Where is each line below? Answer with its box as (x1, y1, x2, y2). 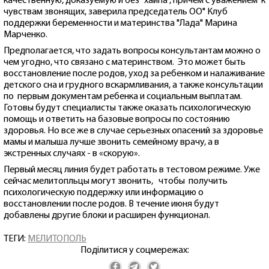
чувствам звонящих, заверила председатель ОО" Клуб (4, 7, 228, 17)
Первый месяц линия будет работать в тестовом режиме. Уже (4, 165, 260, 175)
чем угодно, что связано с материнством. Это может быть (4, 57, 246, 67)
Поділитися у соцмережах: (80, 245, 189, 255)
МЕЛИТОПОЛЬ (28, 234, 86, 244)
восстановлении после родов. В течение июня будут (4, 199, 219, 209)
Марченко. (4, 29, 47, 40)
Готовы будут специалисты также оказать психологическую (4, 103, 251, 113)
